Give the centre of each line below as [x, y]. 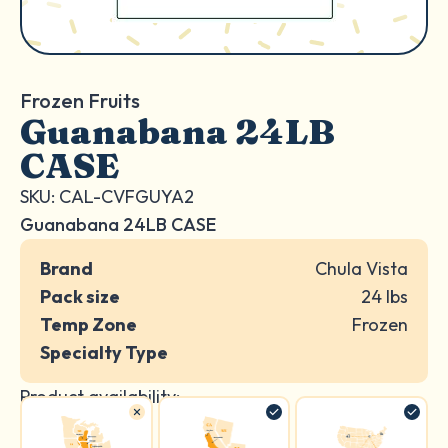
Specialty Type [104, 352]
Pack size [80, 296]
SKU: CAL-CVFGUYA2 [107, 196]
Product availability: [100, 396]
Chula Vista [361, 268]
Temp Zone [88, 324]
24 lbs [384, 296]
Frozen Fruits [80, 100]
